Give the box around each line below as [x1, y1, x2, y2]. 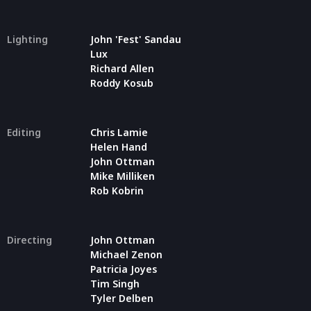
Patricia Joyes [90, 262, 157, 276]
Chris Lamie [90, 125, 148, 139]
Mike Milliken [90, 169, 155, 183]
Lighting [7, 32, 48, 46]
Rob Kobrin [90, 183, 144, 197]
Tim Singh [90, 276, 140, 290]
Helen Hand [90, 140, 147, 153]
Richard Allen [90, 61, 154, 75]
